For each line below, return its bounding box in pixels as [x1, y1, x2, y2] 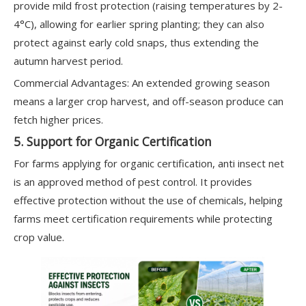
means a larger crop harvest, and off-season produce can [14, 94, 283, 108]
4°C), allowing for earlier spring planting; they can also [14, 17, 264, 31]
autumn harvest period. [14, 54, 123, 68]
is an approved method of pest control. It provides [14, 175, 252, 189]
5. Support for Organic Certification [14, 133, 212, 150]
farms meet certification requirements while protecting [14, 212, 273, 225]
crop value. [14, 230, 64, 244]
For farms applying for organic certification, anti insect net [14, 156, 284, 170]
